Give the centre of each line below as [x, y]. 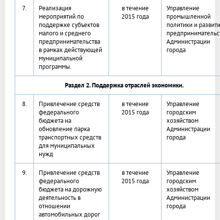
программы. [55, 67]
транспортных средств [70, 137]
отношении [55, 206]
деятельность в [60, 198]
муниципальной [61, 58]
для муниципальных [67, 146]
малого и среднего [65, 33]
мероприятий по [61, 17]
